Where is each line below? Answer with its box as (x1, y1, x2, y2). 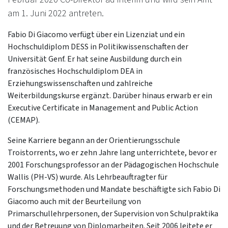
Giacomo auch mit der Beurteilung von (8, 196, 141, 207)
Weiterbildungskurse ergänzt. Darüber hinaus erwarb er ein (8, 90, 212, 101)
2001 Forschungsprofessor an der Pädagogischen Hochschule (8, 159, 219, 170)
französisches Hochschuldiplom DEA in (8, 66, 142, 77)
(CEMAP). (8, 115, 40, 126)
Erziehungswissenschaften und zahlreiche (8, 78, 153, 89)
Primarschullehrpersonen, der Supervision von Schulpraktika (8, 208, 218, 219)
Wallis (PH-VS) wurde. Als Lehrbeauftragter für (8, 172, 167, 183)
